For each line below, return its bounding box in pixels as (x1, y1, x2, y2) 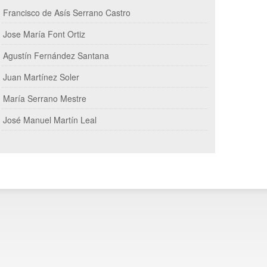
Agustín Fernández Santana (3, 49, 109, 61)
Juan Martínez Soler (3, 71, 79, 83)
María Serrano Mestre (3, 92, 86, 104)
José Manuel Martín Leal (3, 114, 97, 126)
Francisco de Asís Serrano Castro (3, 7, 131, 18)
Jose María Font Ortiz (3, 28, 85, 40)
